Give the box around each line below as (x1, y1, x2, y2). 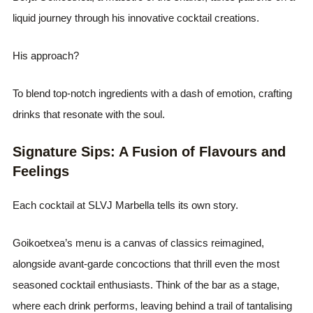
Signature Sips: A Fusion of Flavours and (13, 143, 286, 159)
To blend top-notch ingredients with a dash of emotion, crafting (13, 87, 293, 99)
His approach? (13, 49, 80, 61)
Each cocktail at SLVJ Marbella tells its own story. (13, 198, 239, 211)
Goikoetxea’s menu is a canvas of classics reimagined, (13, 236, 265, 249)
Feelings (13, 163, 70, 179)
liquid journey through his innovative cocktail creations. (13, 11, 260, 24)
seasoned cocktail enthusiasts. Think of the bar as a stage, (13, 278, 280, 291)
